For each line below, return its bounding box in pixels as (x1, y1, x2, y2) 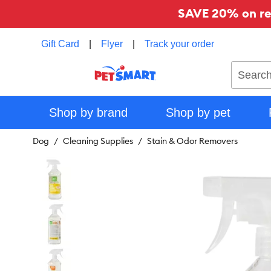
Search (231, 61, 260, 72)
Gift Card (41, 39, 79, 49)
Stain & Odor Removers (147, 135, 238, 146)
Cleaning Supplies (63, 135, 133, 146)
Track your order (145, 39, 214, 49)
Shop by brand (48, 106, 128, 119)
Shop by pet (165, 106, 230, 119)
